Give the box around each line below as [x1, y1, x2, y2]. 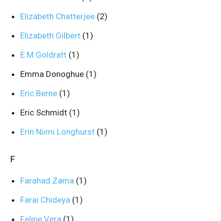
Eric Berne [20, 88, 59, 98]
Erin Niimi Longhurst [20, 127, 97, 137]
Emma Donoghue [20, 69, 86, 79]
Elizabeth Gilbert [20, 31, 82, 40]
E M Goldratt [20, 50, 69, 60]
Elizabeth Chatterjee [20, 11, 97, 21]
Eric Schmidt [20, 108, 69, 117]
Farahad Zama [20, 176, 76, 185]
